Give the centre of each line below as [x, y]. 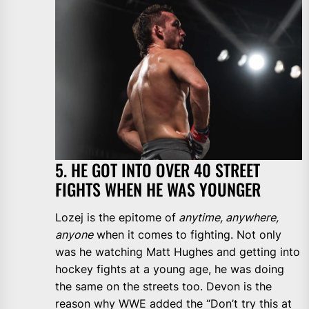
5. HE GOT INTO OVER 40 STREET [158, 170]
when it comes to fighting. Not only [187, 235]
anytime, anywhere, [227, 218]
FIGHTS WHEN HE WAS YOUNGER [158, 189]
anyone [74, 235]
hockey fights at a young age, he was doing [170, 269]
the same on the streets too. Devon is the [163, 287]
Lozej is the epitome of [116, 218]
